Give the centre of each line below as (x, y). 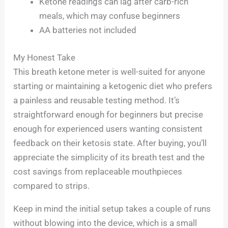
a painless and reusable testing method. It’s (97, 100)
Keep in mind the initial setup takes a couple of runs (112, 208)
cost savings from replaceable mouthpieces (98, 171)
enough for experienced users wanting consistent (108, 129)
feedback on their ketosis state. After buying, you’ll (110, 143)
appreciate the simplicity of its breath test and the (109, 157)
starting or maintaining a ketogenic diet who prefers (113, 86)
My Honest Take (45, 57)
